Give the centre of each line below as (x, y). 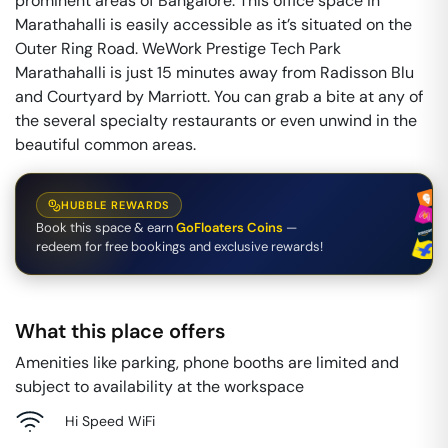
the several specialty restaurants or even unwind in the (216, 120)
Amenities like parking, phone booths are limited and (207, 362)
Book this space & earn (104, 227)
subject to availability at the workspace (159, 386)
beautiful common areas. (105, 144)
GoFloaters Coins (229, 227)
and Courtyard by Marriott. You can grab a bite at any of (219, 96)
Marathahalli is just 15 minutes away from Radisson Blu (214, 72)
